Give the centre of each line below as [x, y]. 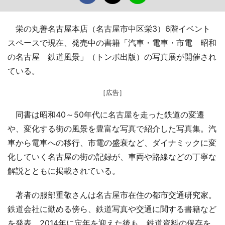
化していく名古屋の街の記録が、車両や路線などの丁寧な [112, 157]
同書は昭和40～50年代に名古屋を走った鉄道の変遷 [106, 115]
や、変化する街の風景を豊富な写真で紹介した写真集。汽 [112, 129]
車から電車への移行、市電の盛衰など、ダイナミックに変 [112, 143]
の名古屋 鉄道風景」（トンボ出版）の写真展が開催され [112, 57]
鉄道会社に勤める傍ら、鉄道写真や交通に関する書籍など [112, 209]
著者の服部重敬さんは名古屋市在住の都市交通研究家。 [112, 195]
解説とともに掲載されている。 [64, 171]
